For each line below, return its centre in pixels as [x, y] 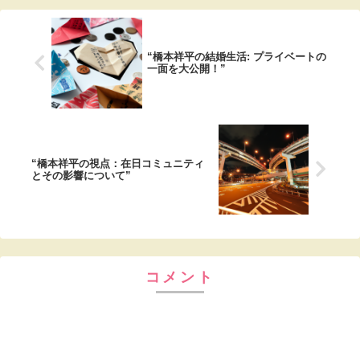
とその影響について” [81, 175]
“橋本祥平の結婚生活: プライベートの [236, 57]
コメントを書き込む [180, 333]
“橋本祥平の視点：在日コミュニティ [118, 163]
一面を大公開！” [186, 69]
